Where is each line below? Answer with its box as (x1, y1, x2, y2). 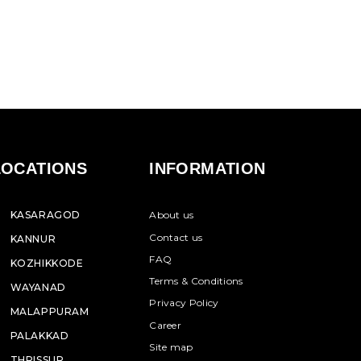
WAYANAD (10, 281, 66, 293)
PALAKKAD (10, 330, 69, 342)
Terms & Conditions (149, 275, 243, 288)
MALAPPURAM (10, 305, 89, 317)
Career (149, 318, 182, 331)
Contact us (149, 230, 203, 243)
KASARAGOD (10, 209, 81, 221)
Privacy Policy (149, 297, 219, 309)
